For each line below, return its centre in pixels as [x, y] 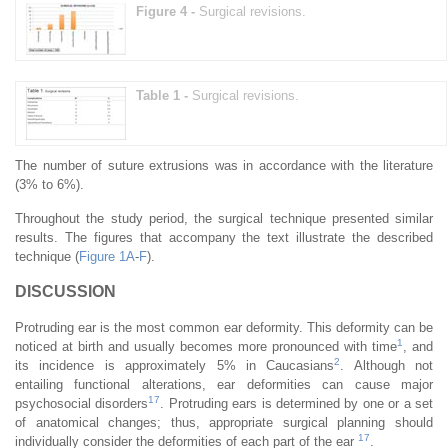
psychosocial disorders [82, 403]
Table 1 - [164, 95]
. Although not [386, 365]
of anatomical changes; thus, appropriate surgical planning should [224, 422]
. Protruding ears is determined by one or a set [297, 403]
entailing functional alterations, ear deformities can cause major [224, 384]
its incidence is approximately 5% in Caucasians [175, 365]
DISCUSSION [65, 291]
